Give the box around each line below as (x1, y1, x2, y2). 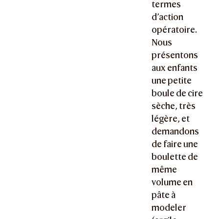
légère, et (152, 113, 190, 124)
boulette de (152, 151, 198, 162)
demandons (152, 126, 199, 136)
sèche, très (152, 100, 196, 111)
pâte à (152, 189, 176, 200)
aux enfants (152, 62, 198, 73)
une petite (152, 75, 192, 86)
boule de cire (152, 88, 203, 98)
